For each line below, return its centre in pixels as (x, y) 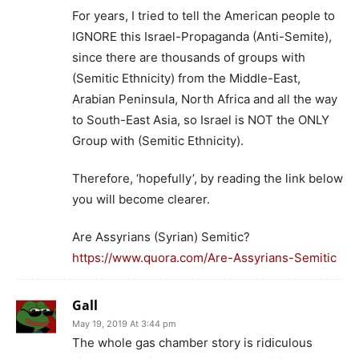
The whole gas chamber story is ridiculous (192, 342)
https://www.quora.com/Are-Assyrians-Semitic (204, 257)
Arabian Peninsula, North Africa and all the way (205, 99)
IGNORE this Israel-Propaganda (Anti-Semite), (202, 36)
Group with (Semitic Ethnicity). (158, 140)
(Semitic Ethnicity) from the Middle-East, (186, 78)
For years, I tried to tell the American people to (204, 15)
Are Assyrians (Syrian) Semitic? (161, 236)
